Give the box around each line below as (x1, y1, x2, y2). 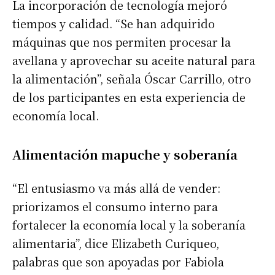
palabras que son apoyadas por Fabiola (12, 253, 224, 269)
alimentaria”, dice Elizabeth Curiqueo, (12, 234, 219, 251)
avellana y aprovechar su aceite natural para (12, 52, 255, 68)
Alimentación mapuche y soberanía (12, 145, 238, 163)
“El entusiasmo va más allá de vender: (12, 179, 220, 196)
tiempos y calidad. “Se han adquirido (12, 15, 215, 31)
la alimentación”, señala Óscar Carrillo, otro (12, 70, 251, 87)
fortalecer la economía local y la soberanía (12, 216, 246, 233)
